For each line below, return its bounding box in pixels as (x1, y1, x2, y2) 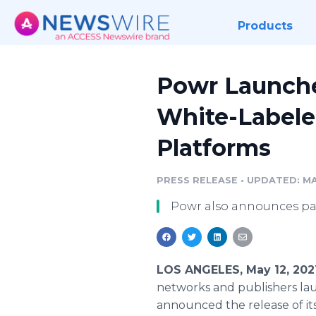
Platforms (157, 134, 271, 162)
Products (237, 19, 293, 32)
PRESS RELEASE (157, 175, 238, 186)
